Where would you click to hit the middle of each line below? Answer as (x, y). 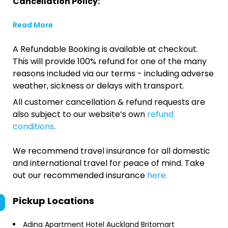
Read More (33, 25)
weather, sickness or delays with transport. (98, 86)
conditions (33, 126)
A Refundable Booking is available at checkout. (105, 49)
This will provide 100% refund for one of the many (110, 61)
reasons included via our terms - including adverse (113, 74)
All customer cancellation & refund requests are (109, 102)
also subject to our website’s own (80, 114)
